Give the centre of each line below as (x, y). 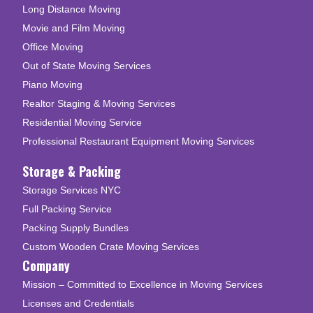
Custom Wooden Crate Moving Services (111, 246)
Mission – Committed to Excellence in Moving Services (143, 284)
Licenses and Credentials (78, 303)
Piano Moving (52, 84)
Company (46, 265)
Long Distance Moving (72, 9)
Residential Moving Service (82, 122)
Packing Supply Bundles (75, 227)
